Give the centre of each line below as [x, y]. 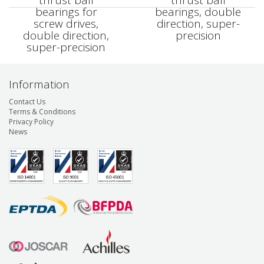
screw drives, [66, 24]
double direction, [66, 35]
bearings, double [198, 12]
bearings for [66, 12]
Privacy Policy [31, 121]
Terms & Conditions [42, 111]
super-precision [66, 47]
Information [39, 84]
